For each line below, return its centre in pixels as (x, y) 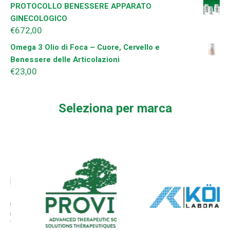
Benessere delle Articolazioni (65, 59)
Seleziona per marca (115, 108)
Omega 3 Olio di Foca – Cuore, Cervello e (85, 47)
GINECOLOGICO (39, 18)
